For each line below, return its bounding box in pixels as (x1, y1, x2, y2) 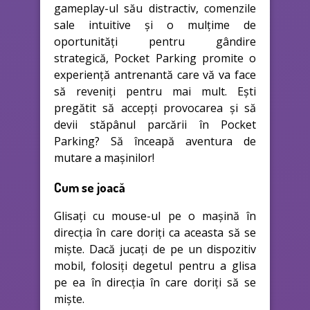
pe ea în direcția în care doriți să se (54, 275, 256, 291)
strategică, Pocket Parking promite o (54, 50, 256, 66)
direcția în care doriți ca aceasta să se (54, 225, 256, 241)
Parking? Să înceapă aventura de (54, 133, 256, 149)
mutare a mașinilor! (54, 149, 154, 165)
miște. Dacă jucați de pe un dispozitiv (54, 241, 256, 257)
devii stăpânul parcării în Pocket (54, 116, 256, 132)
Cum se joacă (54, 179, 125, 195)
